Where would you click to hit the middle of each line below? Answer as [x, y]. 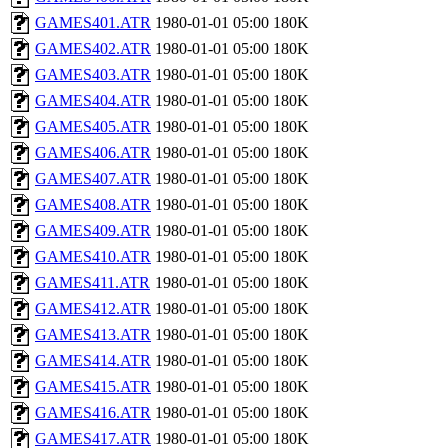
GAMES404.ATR [93, 100]
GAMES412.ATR [93, 308]
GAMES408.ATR [93, 204]
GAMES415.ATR [93, 386]
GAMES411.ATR [92, 282]
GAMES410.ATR [93, 256]
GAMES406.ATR [93, 152]
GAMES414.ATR [93, 360]
